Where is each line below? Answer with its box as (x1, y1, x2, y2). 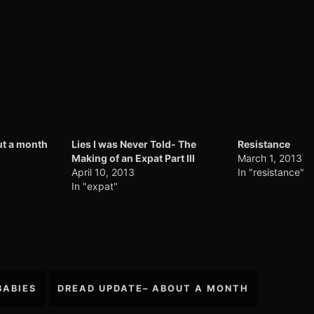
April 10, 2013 (71, 165, 135, 178)
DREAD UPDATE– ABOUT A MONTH (57, 282, 249, 294)
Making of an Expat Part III (71, 151, 195, 164)
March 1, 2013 (238, 151, 303, 164)
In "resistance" (238, 165, 305, 178)
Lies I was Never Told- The (71, 137, 196, 150)
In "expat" (71, 179, 118, 192)
